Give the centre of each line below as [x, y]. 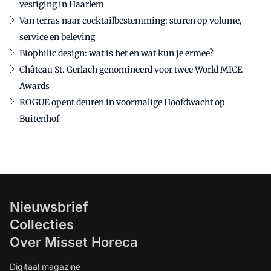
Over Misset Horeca [74, 242]
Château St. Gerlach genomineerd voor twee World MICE [131, 69]
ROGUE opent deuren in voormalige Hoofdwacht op [122, 102]
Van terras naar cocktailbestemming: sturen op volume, [131, 20]
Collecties [42, 224]
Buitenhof [39, 118]
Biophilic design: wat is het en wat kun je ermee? [116, 53]
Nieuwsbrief [49, 207]
